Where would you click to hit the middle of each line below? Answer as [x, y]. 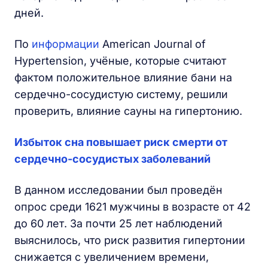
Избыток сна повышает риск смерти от [121, 142]
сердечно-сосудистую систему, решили [121, 94]
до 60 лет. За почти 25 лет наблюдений [118, 223]
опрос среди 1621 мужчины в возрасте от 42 [133, 207]
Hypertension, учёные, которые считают [120, 61]
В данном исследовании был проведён [118, 190]
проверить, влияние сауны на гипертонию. [131, 111]
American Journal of [153, 44]
